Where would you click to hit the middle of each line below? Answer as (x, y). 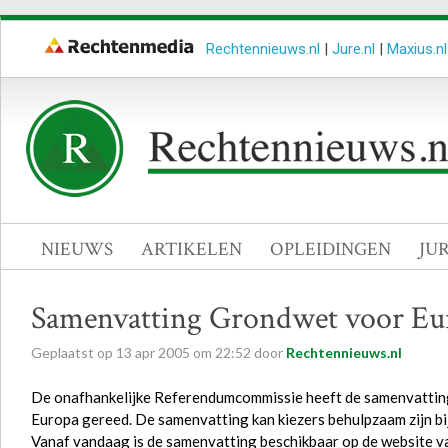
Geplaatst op (73, 352)
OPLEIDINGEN (330, 249)
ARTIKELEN (191, 249)
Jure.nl (353, 49)
